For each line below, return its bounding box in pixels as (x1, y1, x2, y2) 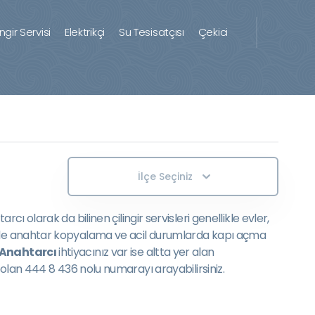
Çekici (198, 25, 228, 39)
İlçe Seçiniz (137, 169, 193, 184)
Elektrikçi (64, 25, 105, 39)
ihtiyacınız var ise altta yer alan (56, 244, 214, 260)
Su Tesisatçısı (118, 25, 184, 39)
